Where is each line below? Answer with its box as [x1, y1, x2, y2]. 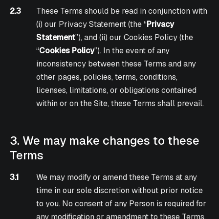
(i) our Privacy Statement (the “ [36, 19, 147, 30]
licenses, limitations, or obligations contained [36, 85, 197, 96]
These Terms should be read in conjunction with [36, 6, 208, 17]
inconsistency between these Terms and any [36, 59, 197, 69]
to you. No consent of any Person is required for [36, 198, 207, 209]
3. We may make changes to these [10, 133, 199, 149]
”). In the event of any [94, 45, 170, 56]
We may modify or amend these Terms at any [36, 172, 197, 183]
